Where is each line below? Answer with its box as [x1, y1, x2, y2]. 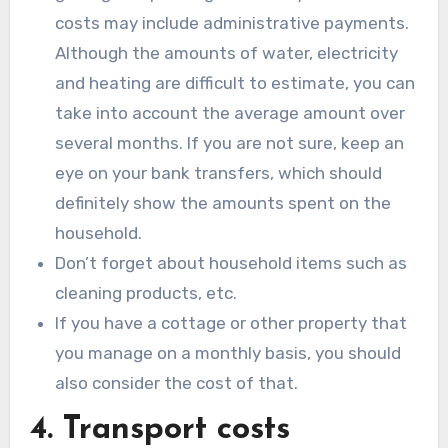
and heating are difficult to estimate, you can [55, 72, 416, 93]
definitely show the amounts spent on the [55, 192, 392, 213]
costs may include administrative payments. [55, 12, 410, 33]
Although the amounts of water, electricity [55, 42, 399, 63]
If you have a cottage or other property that [55, 312, 408, 333]
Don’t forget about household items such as [55, 252, 408, 273]
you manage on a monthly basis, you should [55, 342, 402, 363]
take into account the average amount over [55, 102, 406, 123]
